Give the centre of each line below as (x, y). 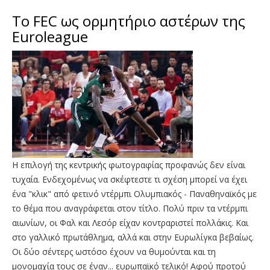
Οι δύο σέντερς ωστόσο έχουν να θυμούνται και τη (114, 251)
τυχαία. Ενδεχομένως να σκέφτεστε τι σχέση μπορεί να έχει (130, 179)
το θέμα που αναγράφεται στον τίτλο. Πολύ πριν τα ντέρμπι (130, 208)
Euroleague (50, 36)
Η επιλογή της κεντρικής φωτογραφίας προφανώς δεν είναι (129, 165)
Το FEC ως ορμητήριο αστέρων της (129, 20)
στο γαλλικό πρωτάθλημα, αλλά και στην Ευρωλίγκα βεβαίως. (133, 237)
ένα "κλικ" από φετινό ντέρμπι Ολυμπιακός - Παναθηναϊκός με (134, 193)
